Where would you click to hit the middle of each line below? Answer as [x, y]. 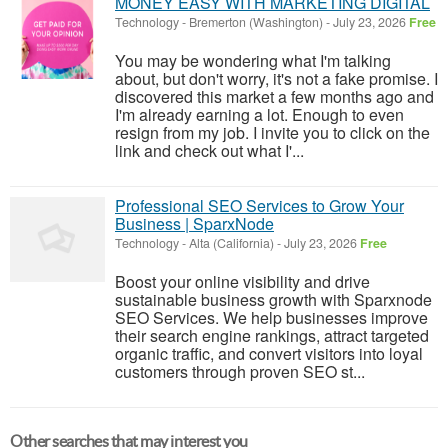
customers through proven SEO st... [240, 371]
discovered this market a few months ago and [274, 96]
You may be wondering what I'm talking [253, 60]
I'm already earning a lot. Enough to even [259, 114]
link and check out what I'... [209, 150]
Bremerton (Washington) [256, 22]
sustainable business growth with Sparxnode [273, 299]
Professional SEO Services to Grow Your [259, 205]
